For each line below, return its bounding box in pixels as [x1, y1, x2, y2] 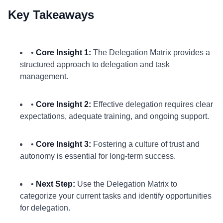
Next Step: [36, 180, 75, 188]
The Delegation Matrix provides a [91, 48, 210, 57]
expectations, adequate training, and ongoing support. [20, 112, 209, 120]
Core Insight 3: [36, 140, 91, 148]
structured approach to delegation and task [20, 60, 170, 69]
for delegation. [20, 204, 70, 212]
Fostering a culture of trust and [91, 140, 200, 148]
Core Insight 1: [36, 48, 91, 57]
